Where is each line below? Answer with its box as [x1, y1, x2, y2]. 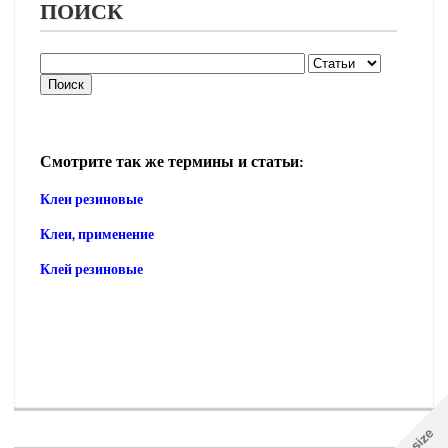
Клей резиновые [40, 260, 143, 278]
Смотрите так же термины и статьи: [40, 152, 303, 172]
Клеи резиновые [40, 190, 143, 208]
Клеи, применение [40, 225, 154, 243]
